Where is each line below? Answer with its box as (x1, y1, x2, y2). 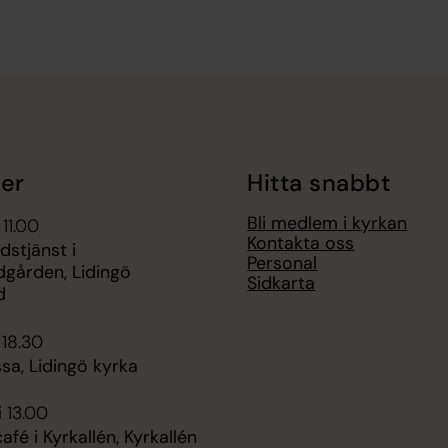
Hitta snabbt (247, 167, 391, 198)
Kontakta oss (247, 231, 355, 256)
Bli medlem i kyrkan (247, 211, 408, 236)
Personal (247, 251, 318, 276)
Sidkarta (247, 271, 316, 296)
